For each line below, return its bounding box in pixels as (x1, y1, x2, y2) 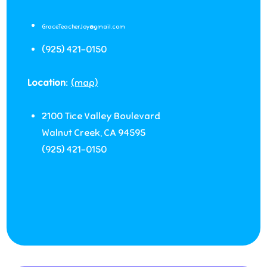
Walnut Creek (42, 127, 101, 139)
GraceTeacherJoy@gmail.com (42, 23, 126, 30)
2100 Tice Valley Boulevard (42, 110, 161, 122)
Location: (27, 77, 70, 89)
